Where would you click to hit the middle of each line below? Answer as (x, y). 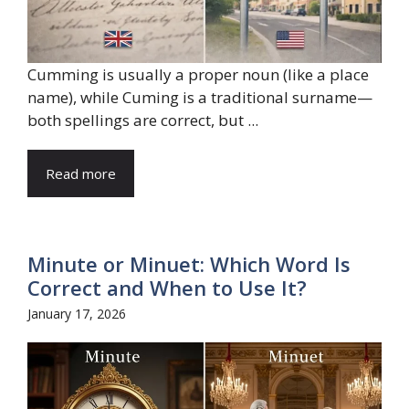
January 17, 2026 (77, 313)
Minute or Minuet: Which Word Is (189, 263)
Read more (81, 173)
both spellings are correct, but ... (143, 120)
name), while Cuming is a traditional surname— (200, 97)
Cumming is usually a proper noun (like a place (198, 74)
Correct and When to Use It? (167, 287)
